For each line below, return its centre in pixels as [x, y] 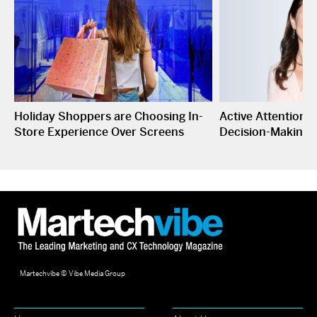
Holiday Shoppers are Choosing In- [109, 117]
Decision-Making [264, 132]
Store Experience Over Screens [99, 132]
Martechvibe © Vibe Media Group [70, 274]
